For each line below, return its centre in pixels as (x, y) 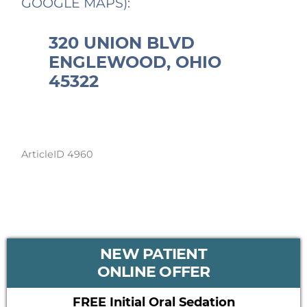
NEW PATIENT (153, 254)
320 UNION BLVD (122, 43)
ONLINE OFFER (153, 272)
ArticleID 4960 (58, 155)
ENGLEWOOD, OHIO (135, 62)
